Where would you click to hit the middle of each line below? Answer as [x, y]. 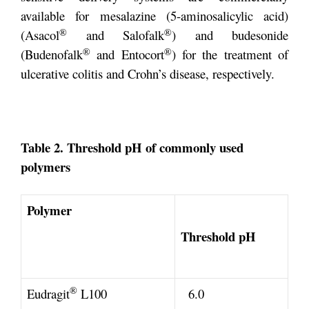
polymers [53, 167]
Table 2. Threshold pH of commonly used [132, 147]
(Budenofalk [52, 54]
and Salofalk [116, 35]
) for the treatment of [230, 54]
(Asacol [40, 35]
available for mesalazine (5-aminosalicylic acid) [154, 16]
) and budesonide [230, 35]
